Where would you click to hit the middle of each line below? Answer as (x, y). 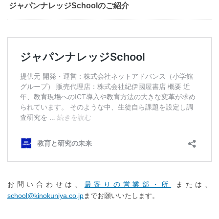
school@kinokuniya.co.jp (45, 196)
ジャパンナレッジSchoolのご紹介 (69, 6)
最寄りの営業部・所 (128, 185)
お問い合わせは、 (46, 185)
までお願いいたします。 (121, 196)
